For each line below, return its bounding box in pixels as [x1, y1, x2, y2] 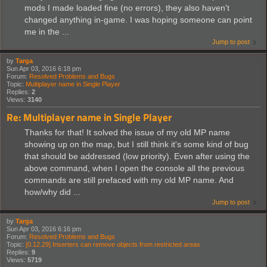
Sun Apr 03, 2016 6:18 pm [7, 64, 81, 72]
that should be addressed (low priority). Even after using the [24, 151, 250, 161]
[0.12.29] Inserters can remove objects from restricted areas [26, 240, 200, 248]
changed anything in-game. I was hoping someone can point [24, 14, 252, 24]
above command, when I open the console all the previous [24, 163, 244, 173]
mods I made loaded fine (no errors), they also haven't [24, 2, 229, 13]
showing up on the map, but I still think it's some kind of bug [24, 139, 249, 149]
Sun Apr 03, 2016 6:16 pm [7, 225, 81, 232]
